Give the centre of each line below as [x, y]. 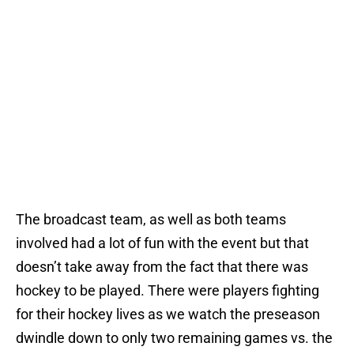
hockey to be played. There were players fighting [168, 291]
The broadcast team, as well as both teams [151, 220]
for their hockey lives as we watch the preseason [168, 314]
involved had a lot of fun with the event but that [162, 243]
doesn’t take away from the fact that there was [162, 267]
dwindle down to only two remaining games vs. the [174, 338]
